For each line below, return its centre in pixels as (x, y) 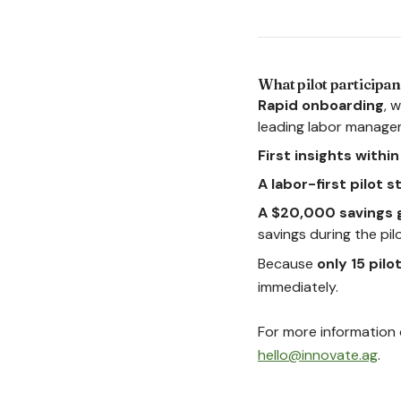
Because (287, 264)
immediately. (298, 287)
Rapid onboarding (321, 105)
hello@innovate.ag (318, 355)
